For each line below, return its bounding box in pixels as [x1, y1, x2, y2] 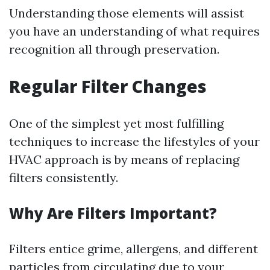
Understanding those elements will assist [9, 5, 244, 20]
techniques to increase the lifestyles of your [9, 134, 260, 149]
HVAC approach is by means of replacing [9, 152, 239, 167]
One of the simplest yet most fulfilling [9, 116, 224, 131]
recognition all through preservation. [9, 42, 219, 57]
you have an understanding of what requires [9, 24, 260, 39]
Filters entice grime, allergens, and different [9, 241, 258, 256]
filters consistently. [9, 170, 118, 185]
